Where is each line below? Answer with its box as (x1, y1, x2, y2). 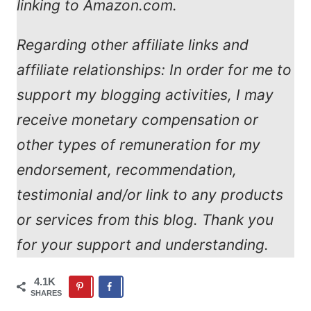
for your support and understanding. (17, 236, 269, 254)
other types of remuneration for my (17, 136, 260, 154)
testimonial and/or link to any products (17, 186, 283, 204)
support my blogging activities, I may (17, 86, 274, 104)
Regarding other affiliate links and (17, 36, 249, 54)
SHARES (31, 288, 62, 297)
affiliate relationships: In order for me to (17, 61, 292, 79)
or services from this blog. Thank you (17, 211, 274, 229)
